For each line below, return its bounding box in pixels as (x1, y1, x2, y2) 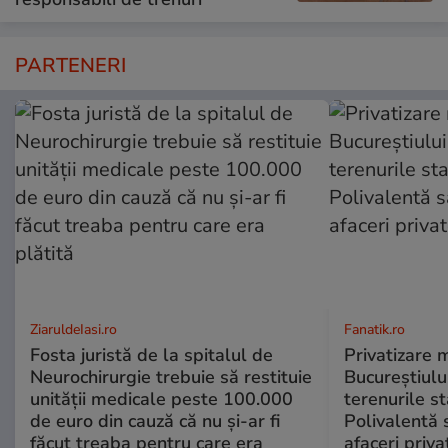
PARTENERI (15, 51, 126, 79)
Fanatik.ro (343, 319, 405, 339)
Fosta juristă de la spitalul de (30, 342, 273, 367)
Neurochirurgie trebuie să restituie (30, 364, 312, 389)
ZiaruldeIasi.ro (30, 319, 117, 339)
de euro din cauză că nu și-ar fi (30, 408, 280, 433)
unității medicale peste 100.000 (30, 386, 293, 411)
